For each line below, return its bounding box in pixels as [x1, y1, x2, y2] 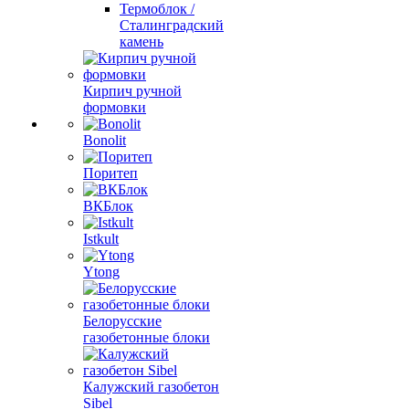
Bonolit [83, 132, 126, 148]
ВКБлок [83, 198, 133, 214]
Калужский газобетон [83, 379, 219, 394]
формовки [83, 100, 146, 115]
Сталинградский [120, 17, 224, 33]
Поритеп [83, 165, 138, 181]
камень [120, 34, 163, 49]
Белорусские [83, 313, 162, 329]
